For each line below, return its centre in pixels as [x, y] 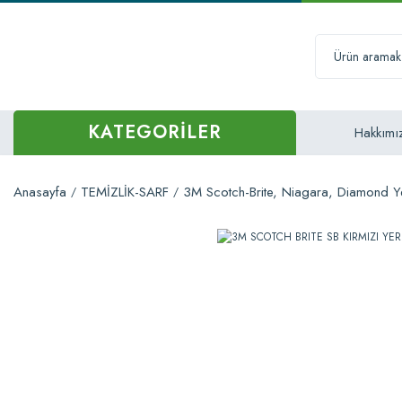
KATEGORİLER [155, 132]
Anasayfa [40, 192]
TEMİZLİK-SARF [125, 192]
